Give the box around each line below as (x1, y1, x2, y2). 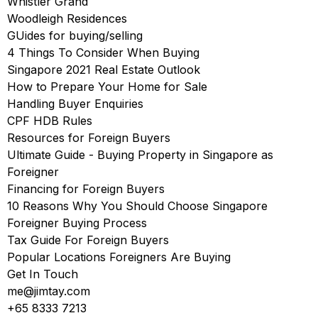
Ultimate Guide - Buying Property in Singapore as (7, 148, 273, 162)
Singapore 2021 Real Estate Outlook (7, 62, 200, 77)
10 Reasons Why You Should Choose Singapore (7, 199, 268, 213)
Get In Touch (7, 267, 78, 281)
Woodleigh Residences (7, 11, 127, 26)
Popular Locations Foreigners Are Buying (7, 250, 231, 264)
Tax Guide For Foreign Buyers (7, 233, 169, 247)
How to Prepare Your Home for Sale (7, 79, 207, 94)
